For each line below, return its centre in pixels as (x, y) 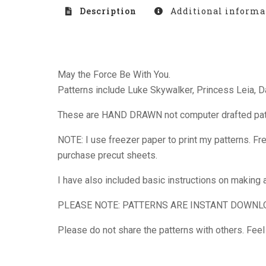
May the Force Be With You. (114, 75)
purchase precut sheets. (107, 155)
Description (107, 11)
